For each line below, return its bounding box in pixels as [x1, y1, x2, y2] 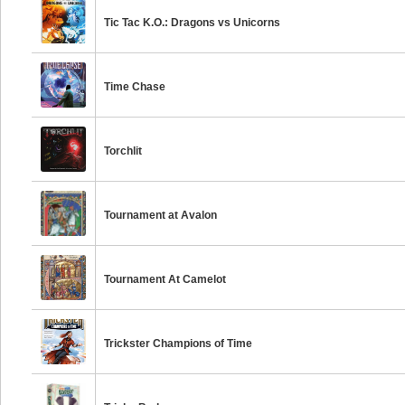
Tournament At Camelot [104, 273, 227, 286]
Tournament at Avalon [104, 209, 218, 221]
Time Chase [104, 80, 166, 93]
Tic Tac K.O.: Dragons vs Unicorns [104, 16, 281, 29]
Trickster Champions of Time [104, 337, 253, 350]
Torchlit [104, 145, 143, 157]
